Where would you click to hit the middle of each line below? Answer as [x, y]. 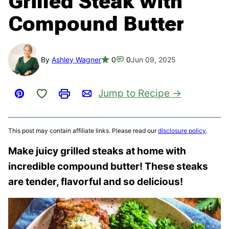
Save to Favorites [63, 93]
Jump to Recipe [134, 94]
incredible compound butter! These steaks [108, 167]
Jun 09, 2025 [153, 60]
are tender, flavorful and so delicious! [97, 182]
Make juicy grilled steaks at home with [97, 151]
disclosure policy [182, 131]
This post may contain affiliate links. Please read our [83, 131]
